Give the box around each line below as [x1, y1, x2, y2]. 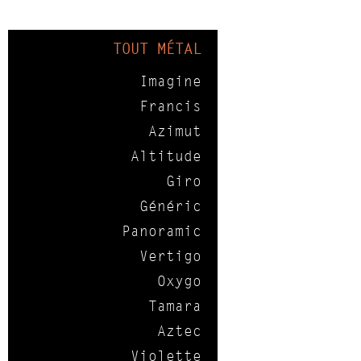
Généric [139, 197, 201, 216]
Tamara [148, 297, 201, 316]
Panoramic [122, 222, 201, 241]
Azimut [148, 122, 201, 141]
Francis [139, 97, 201, 116]
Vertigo [139, 247, 201, 266]
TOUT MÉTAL [113, 39, 201, 59]
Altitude [131, 147, 201, 166]
